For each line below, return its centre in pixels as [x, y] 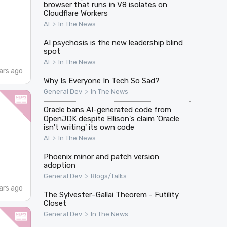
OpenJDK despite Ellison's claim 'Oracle [111, 119]
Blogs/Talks [108, 176]
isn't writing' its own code [89, 127]
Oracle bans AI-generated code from [107, 110]
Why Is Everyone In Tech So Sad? [101, 81]
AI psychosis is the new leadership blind [113, 43]
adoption [59, 165]
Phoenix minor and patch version [101, 157]
